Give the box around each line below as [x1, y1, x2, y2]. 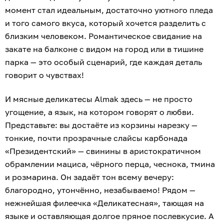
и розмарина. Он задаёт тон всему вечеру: [5, 172, 174, 182]
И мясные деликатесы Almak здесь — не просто [5, 94, 192, 104]
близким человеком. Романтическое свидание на [5, 31, 202, 41]
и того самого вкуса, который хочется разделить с [5, 18, 206, 28]
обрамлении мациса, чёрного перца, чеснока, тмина [5, 159, 215, 169]
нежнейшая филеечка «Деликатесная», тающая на [5, 198, 204, 208]
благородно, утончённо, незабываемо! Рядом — [5, 185, 195, 195]
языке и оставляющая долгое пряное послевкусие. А [5, 211, 214, 221]
